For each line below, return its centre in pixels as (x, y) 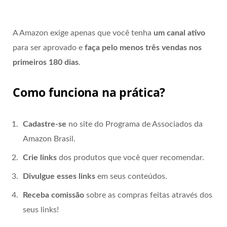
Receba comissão (53, 195)
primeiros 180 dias (46, 62)
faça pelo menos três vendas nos (143, 47)
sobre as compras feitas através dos (148, 195)
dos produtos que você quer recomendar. (130, 158)
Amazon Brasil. (49, 139)
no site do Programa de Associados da (135, 124)
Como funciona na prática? (89, 92)
